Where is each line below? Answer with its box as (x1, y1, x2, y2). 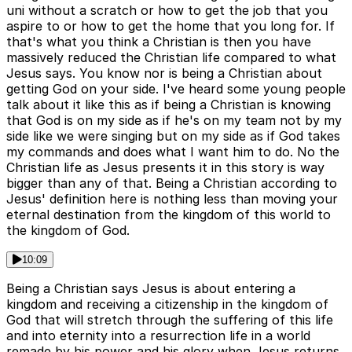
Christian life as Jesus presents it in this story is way (6, 159, 324, 176)
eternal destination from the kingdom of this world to (6, 207, 331, 223)
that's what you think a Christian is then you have (6, 34, 311, 50)
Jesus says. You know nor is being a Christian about (6, 65, 322, 82)
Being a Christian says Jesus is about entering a (6, 280, 295, 297)
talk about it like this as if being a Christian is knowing (6, 97, 331, 113)
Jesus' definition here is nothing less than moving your (6, 191, 338, 207)
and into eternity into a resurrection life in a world (6, 328, 310, 344)
